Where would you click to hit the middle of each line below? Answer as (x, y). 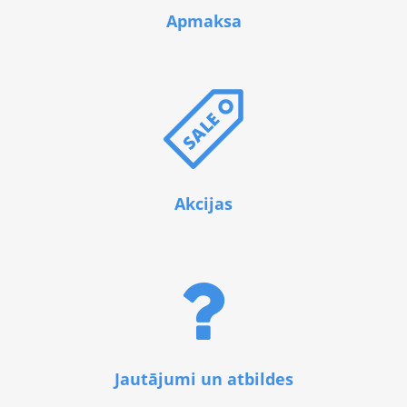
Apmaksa (203, 21)
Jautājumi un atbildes (203, 379)
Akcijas (203, 203)
